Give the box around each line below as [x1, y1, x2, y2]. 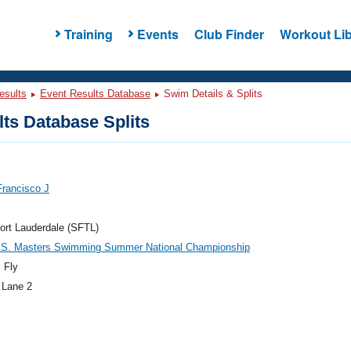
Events [136, 24, 179, 43]
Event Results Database [40, 88, 150, 100]
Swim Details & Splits [161, 88, 262, 100]
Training [63, 24, 113, 43]
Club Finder [194, 24, 264, 43]
